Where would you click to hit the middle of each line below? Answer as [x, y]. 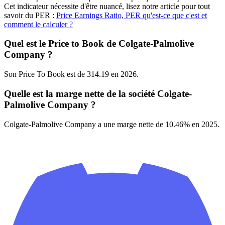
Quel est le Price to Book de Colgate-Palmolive [99, 44]
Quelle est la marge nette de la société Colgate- [98, 93]
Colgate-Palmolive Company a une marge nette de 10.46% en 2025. [112, 124]
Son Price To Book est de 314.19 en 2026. [71, 74]
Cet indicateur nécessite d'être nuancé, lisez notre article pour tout [107, 6]
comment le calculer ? [38, 24]
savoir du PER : [30, 15]
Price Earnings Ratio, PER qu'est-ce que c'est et [132, 15]
